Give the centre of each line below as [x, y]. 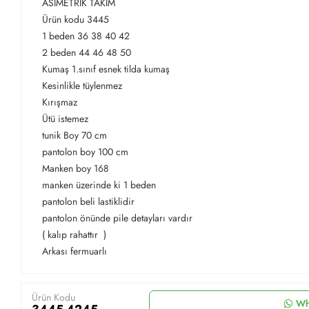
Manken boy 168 [76, 168]
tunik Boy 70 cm [74, 135]
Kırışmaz [60, 102]
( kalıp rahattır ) [74, 234]
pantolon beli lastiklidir [90, 201]
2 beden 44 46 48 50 [87, 52]
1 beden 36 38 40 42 [87, 36]
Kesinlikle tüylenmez [83, 85]
